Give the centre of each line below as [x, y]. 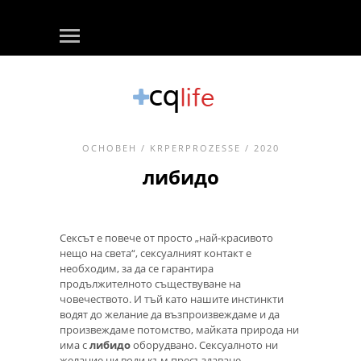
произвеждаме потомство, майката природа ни [179, 330]
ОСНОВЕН [109, 148]
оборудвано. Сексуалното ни [204, 345]
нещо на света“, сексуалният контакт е [156, 253]
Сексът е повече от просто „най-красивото [166, 238]
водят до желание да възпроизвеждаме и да [170, 314]
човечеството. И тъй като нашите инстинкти [172, 299]
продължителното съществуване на [150, 284]
